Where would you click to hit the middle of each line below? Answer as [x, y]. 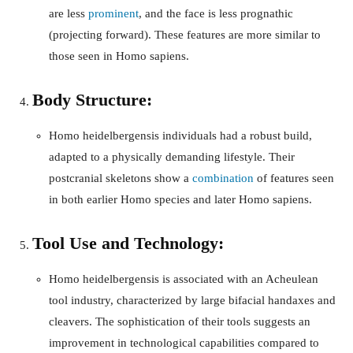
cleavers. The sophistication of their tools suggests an [180, 321]
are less [69, 13]
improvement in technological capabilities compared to [184, 342]
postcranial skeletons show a [121, 178]
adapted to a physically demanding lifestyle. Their [172, 156]
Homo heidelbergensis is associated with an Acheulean [184, 279]
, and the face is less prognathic [216, 13]
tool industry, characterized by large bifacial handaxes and [192, 300]
